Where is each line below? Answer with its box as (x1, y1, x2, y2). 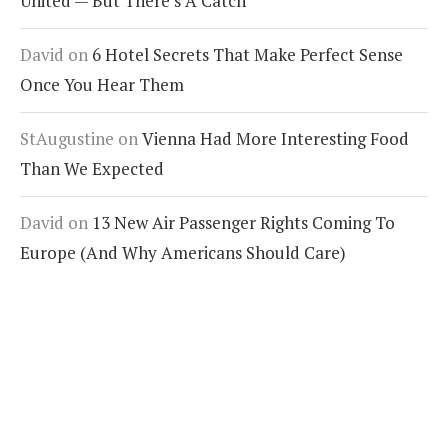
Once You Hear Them (20, 73, 184, 96)
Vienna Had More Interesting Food (142, 127, 409, 150)
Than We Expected (20, 157, 164, 180)
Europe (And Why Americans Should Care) (20, 241, 346, 264)
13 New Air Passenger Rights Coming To (92, 211, 395, 234)
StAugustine (20, 127, 114, 150)
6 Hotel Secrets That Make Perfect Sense (92, 43, 403, 66)
